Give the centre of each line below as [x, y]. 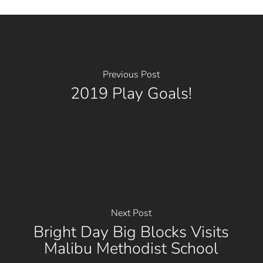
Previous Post [131, 75]
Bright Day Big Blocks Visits [131, 232]
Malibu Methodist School [131, 249]
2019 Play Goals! [131, 94]
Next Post [131, 213]
